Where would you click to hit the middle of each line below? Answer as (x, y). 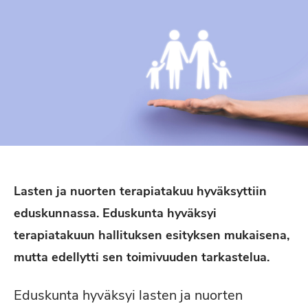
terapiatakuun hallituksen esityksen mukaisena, (152, 235)
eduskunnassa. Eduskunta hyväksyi (115, 213)
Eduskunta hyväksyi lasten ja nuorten (128, 295)
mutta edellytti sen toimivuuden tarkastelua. (142, 257)
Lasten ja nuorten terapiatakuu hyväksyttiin (140, 191)
